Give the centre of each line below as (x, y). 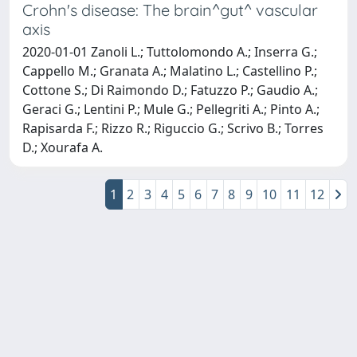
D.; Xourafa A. (63, 147)
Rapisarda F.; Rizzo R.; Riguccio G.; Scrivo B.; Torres (173, 128)
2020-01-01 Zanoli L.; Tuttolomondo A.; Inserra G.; (170, 51)
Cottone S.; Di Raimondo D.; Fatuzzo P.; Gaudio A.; (170, 90)
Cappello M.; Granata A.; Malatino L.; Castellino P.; (170, 71)
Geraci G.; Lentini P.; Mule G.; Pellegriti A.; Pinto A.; (171, 109)
